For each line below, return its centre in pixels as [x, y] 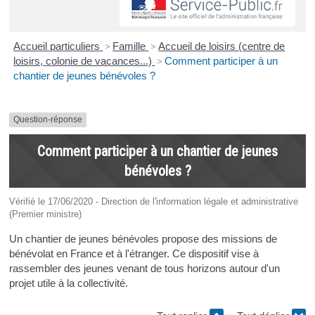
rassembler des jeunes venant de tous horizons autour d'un [144, 268]
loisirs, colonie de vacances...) [84, 61]
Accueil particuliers [58, 46]
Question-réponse [47, 120]
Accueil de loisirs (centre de [222, 46]
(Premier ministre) [45, 214]
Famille [131, 46]
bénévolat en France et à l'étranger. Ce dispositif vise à [134, 253]
